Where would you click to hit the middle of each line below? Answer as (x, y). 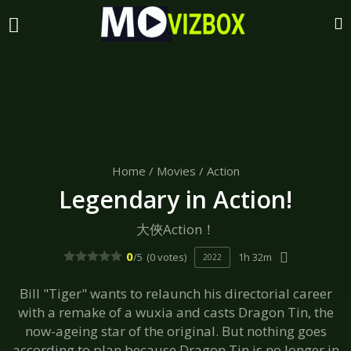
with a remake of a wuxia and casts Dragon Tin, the (175, 312)
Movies (176, 171)
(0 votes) (166, 257)
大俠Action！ (175, 229)
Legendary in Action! (175, 199)
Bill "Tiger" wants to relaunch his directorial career (175, 293)
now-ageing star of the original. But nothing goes (175, 331)
